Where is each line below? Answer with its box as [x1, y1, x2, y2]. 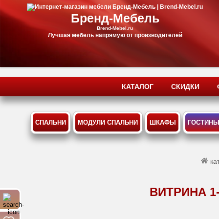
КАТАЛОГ [122, 83, 153, 90]
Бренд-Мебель [70, 11, 159, 25]
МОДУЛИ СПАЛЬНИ [77, 119, 138, 126]
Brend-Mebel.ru [97, 25, 133, 31]
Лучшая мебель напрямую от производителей [47, 32, 182, 39]
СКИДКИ [171, 83, 199, 90]
